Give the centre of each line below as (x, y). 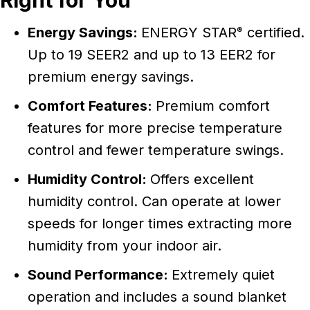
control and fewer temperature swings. (156, 151)
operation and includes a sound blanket (157, 297)
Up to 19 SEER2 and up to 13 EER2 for (152, 55)
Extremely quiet (223, 275)
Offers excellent (202, 180)
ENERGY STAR (189, 33)
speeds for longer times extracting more (160, 224)
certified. (274, 33)
